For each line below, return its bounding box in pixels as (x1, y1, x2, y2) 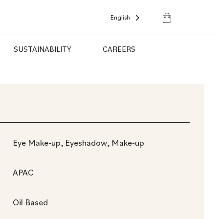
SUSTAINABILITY (13, 44, 71, 54)
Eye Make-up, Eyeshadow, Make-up (13, 137, 144, 148)
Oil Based (13, 197, 48, 208)
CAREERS (102, 44, 135, 54)
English (110, 13, 130, 22)
